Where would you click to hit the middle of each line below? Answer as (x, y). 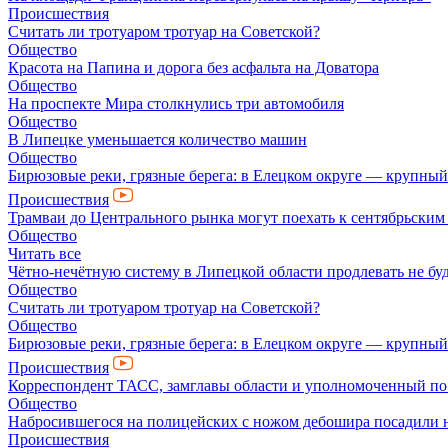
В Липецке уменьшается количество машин (157, 139)
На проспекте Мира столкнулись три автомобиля (176, 103)
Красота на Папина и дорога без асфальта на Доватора (193, 67)
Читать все (44, 253)
